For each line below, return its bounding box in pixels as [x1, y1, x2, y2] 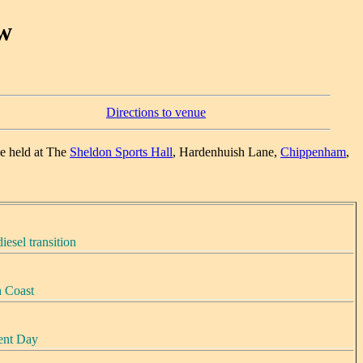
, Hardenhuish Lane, [173, 144, 280, 159]
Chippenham [280, 144, 346, 159]
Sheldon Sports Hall [70, 144, 173, 159]
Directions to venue [106, 105, 206, 119]
